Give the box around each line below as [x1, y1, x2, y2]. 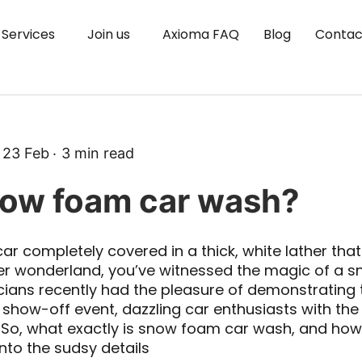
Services [2, 24, 55, 44]
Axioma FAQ [162, 24, 239, 44]
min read [74, 144, 134, 162]
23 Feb [2, 144, 49, 162]
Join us [87, 24, 130, 44]
